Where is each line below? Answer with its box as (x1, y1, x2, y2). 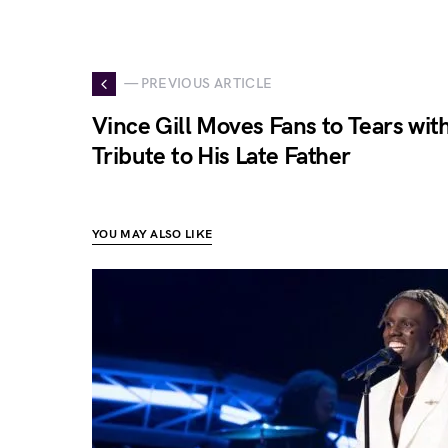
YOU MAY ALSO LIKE (92, 226, 213, 242)
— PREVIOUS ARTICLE (124, 75, 273, 92)
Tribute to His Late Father (92, 141, 351, 171)
